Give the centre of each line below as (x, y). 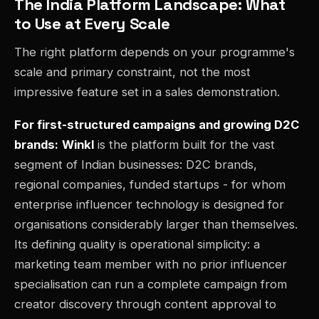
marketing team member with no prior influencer (151, 265)
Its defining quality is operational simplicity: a (137, 245)
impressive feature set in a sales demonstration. (147, 92)
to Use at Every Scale (92, 24)
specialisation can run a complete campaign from (151, 284)
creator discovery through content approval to (145, 304)
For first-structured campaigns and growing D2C (157, 125)
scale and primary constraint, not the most (132, 72)
